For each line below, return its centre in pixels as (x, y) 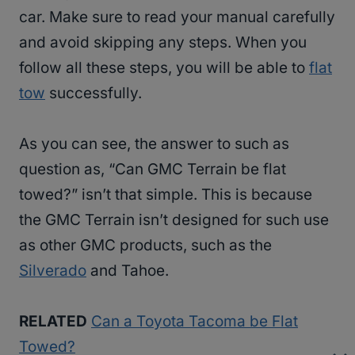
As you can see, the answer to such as (154, 144)
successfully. (94, 94)
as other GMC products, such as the (145, 246)
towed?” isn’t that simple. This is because (166, 195)
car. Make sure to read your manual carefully (177, 17)
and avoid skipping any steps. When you (163, 43)
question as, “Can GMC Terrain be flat (153, 170)
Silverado (53, 271)
